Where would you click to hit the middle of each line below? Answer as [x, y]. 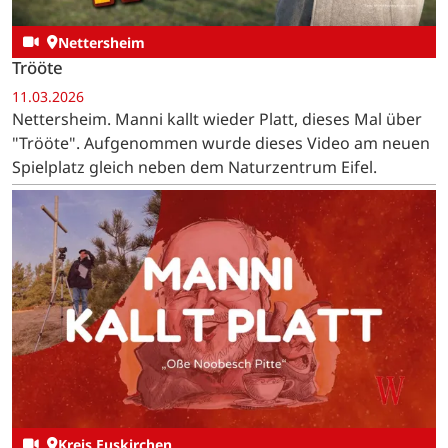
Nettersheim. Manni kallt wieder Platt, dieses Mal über [217, 119]
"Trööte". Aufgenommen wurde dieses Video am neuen [221, 143]
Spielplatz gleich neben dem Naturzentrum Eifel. [194, 167]
